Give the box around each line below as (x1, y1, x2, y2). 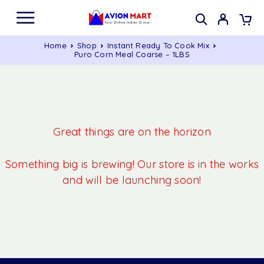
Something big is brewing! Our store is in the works (5, 157, 259, 171)
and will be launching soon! (62, 173, 202, 187)
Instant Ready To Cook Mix (107, 41, 209, 50)
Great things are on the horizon (53, 125, 211, 138)
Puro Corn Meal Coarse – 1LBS (74, 49, 190, 59)
